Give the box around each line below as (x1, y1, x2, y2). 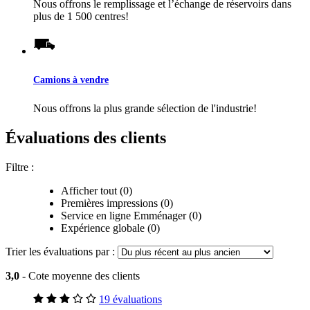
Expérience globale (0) (61, 221, 160, 234)
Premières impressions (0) (61, 197, 173, 209)
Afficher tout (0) (61, 184, 132, 197)
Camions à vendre (33, 73, 109, 85)
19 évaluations (99, 293, 162, 305)
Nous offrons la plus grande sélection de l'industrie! (33, 102, 257, 114)
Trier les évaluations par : (6, 245, 118, 257)
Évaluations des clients (6, 128, 166, 147)
